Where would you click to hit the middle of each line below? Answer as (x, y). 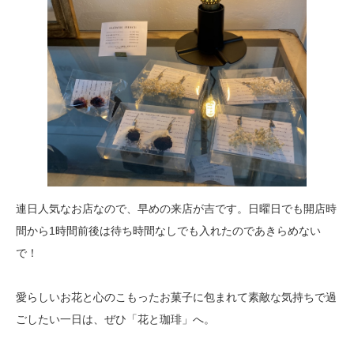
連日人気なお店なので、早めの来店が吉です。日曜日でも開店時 (176, 208)
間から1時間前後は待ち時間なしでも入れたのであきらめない (168, 230)
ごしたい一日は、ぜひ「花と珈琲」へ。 (115, 319)
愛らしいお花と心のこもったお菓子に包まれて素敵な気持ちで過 (176, 297)
